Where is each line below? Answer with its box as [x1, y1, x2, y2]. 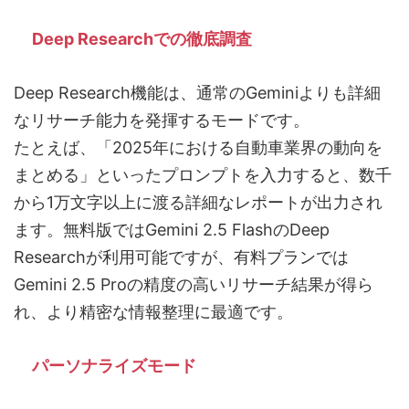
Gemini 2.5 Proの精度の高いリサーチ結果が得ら [14, 275, 373, 295]
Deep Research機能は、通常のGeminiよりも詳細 [14, 83, 381, 103]
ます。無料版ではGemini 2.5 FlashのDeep [14, 220, 330, 240]
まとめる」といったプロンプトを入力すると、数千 [14, 165, 392, 185]
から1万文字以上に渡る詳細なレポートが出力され [14, 193, 383, 213]
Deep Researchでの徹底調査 [32, 29, 252, 49]
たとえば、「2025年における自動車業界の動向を [14, 138, 383, 158]
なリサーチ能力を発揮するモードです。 [14, 110, 309, 131]
